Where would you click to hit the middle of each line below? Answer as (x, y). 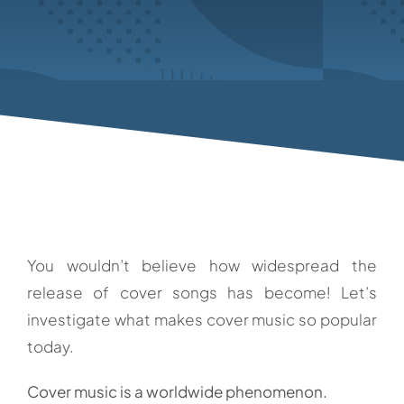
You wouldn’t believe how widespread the (202, 265)
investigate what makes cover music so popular (202, 319)
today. (50, 346)
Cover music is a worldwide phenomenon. (177, 391)
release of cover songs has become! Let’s (202, 292)
